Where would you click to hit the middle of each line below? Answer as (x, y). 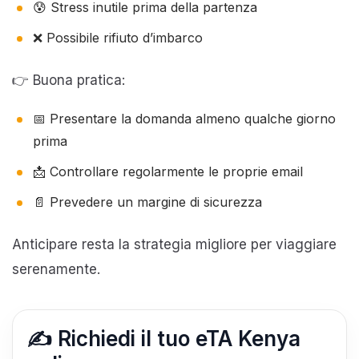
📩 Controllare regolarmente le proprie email (168, 171)
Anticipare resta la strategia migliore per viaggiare (174, 244)
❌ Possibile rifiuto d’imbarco (118, 37)
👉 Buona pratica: (69, 80)
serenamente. (56, 269)
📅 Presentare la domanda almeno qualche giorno (184, 118)
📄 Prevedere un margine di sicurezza (147, 202)
